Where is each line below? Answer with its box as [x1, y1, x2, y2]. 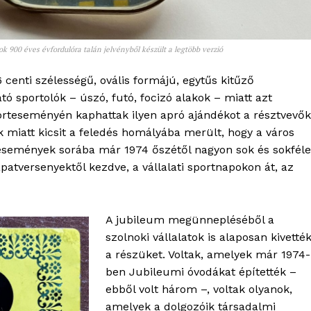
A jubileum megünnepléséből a [106, 213, 274, 227]
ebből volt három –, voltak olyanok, [106, 283, 292, 296]
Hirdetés [132, 17, 174, 29]
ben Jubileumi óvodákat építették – [106, 265, 296, 279]
